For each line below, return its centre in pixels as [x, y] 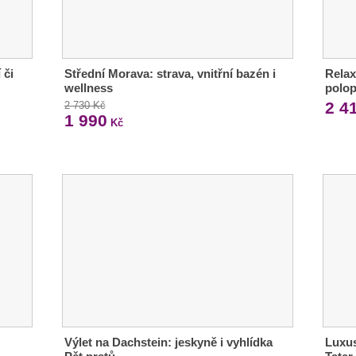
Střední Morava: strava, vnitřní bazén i [170, 74]
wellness [88, 88]
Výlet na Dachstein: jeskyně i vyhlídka [168, 342]
